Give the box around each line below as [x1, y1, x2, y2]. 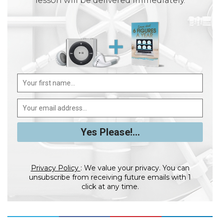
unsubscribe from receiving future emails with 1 [29, 173, 191, 182]
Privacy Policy [30, 164, 81, 173]
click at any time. [81, 182, 139, 192]
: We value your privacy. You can [80, 164, 190, 173]
